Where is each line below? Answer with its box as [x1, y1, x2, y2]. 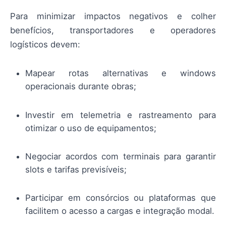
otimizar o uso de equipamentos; [25, 123, 156, 133]
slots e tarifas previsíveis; [25, 164, 127, 175]
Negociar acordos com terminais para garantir [25, 151, 216, 161]
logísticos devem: [10, 39, 80, 50]
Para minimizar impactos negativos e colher [10, 11, 216, 22]
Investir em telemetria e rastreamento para [25, 109, 216, 120]
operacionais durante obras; [25, 81, 136, 92]
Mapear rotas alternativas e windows [25, 68, 216, 79]
